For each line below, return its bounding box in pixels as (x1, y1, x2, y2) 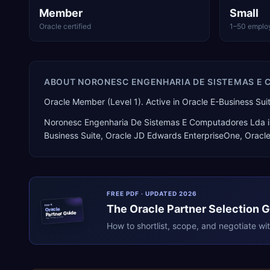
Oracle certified (39, 22, 91, 31)
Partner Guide (45, 209, 77, 218)
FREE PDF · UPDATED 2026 (107, 190, 197, 197)
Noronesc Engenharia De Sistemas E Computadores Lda (44, 117, 265, 127)
